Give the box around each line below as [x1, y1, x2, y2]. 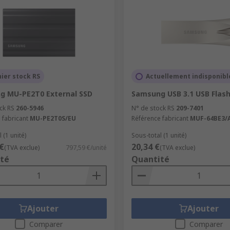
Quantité [131, 154, 169, 165]
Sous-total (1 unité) [131, 131, 186, 140]
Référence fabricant [131, 114, 188, 123]
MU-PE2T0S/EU [30, 114, 76, 123]
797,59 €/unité [65, 143, 107, 152]
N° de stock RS [131, 104, 175, 113]
